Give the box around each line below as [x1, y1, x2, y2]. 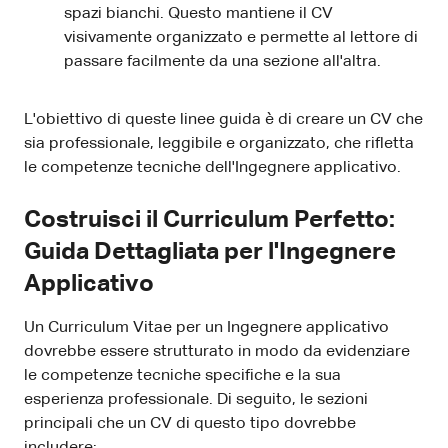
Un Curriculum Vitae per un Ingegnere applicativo [24, 319, 389, 336]
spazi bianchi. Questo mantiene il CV [64, 5, 333, 22]
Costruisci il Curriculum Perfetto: [24, 207, 395, 232]
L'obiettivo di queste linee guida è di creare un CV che [24, 111, 423, 128]
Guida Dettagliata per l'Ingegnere [24, 239, 396, 264]
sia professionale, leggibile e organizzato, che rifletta [24, 135, 414, 152]
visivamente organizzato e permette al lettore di [64, 29, 418, 46]
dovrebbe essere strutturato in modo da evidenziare [24, 343, 410, 360]
